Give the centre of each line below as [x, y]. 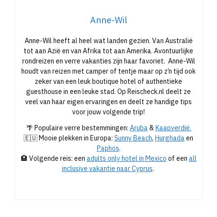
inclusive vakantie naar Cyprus [107, 168]
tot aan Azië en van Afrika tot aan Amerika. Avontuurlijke [108, 51]
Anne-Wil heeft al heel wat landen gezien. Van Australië [108, 40]
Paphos [108, 148]
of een [178, 158]
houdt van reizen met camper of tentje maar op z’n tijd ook [108, 71]
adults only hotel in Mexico [126, 158]
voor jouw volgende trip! [108, 112]
